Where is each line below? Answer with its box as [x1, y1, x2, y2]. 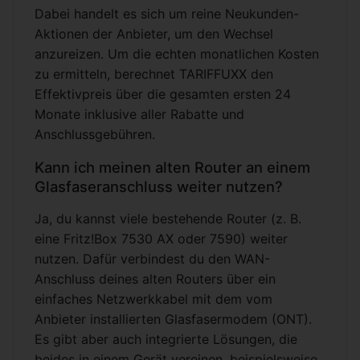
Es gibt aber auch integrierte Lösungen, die [35, 331, 297, 348]
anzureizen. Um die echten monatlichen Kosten [35, 46, 319, 63]
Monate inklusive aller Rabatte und [35, 106, 244, 123]
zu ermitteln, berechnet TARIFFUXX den [35, 66, 273, 83]
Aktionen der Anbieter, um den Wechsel [35, 26, 273, 43]
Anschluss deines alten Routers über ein [35, 271, 276, 288]
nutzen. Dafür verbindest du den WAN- [35, 251, 270, 268]
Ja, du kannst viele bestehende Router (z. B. [35, 211, 301, 227]
